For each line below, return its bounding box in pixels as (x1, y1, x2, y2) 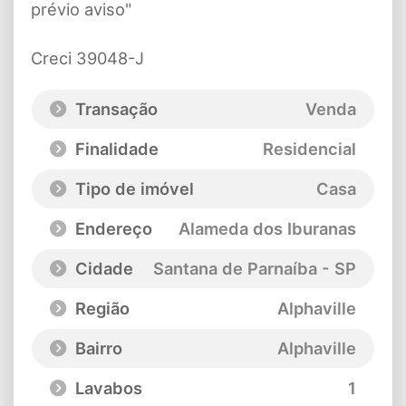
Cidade (71, 258, 133, 279)
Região (71, 298, 130, 319)
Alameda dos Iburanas (179, 218, 356, 239)
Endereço (71, 218, 152, 239)
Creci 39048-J (31, 48, 144, 69)
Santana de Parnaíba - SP (153, 258, 356, 279)
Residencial (263, 139, 356, 159)
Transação (71, 99, 158, 120)
